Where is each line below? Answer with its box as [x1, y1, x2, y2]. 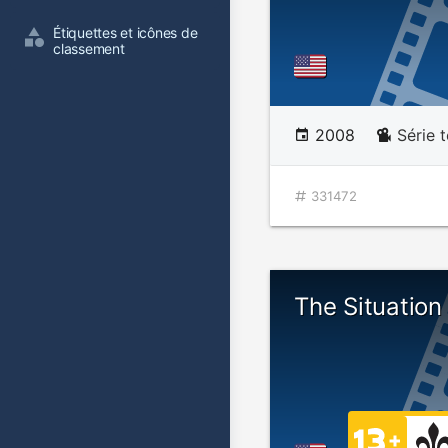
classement [53, 40, 125, 57]
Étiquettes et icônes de [53, 24, 202, 41]
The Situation [294, 292, 442, 321]
